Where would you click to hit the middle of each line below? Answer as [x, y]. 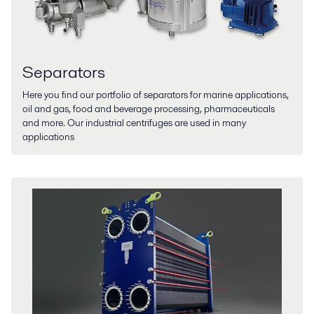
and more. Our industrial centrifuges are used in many [134, 123]
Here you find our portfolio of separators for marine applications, [156, 95]
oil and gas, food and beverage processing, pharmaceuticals [149, 109]
